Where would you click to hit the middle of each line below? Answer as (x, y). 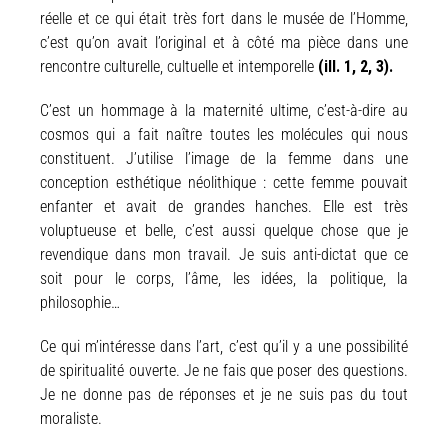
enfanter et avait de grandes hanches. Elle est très (224, 206)
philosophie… (80, 302)
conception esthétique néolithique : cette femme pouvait (224, 182)
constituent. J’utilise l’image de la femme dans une (224, 158)
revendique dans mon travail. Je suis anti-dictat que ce (224, 254)
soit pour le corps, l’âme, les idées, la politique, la (224, 278)
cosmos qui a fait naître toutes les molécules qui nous (224, 134)
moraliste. (71, 418)
